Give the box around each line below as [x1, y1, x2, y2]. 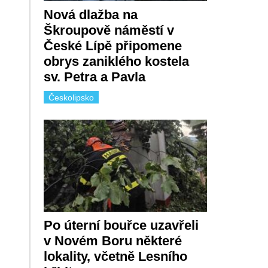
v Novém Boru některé [43, 233, 182, 248]
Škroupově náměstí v [43, 23, 174, 38]
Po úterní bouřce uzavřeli [43, 217, 199, 233]
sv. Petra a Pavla [43, 69, 145, 85]
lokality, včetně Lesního [43, 248, 187, 264]
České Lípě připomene [43, 38, 182, 54]
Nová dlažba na [43, 7, 138, 23]
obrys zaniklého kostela [43, 54, 189, 69]
